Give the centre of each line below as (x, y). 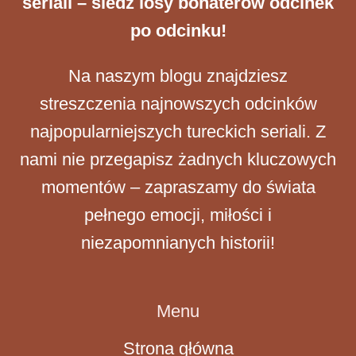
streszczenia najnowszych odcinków (178, 103)
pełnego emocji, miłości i (178, 215)
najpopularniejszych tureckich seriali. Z (178, 131)
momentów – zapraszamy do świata (178, 187)
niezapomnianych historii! (178, 242)
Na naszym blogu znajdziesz (178, 75)
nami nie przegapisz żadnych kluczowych (178, 159)
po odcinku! (178, 30)
